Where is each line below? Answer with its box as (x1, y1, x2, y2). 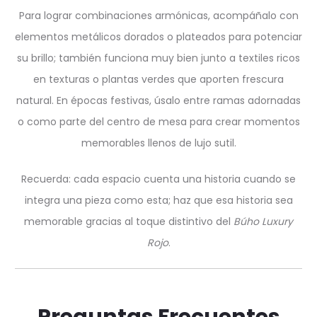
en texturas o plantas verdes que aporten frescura (33, 72, 284, 86)
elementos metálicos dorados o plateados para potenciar (15, 30, 302, 44)
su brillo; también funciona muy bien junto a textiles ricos (17, 51, 300, 65)
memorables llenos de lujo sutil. (81, 136, 236, 150)
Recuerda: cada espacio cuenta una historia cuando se (21, 172, 296, 186)
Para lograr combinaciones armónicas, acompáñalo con (18, 8, 299, 23)
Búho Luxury (234, 214, 293, 229)
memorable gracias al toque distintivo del (24, 214, 234, 229)
